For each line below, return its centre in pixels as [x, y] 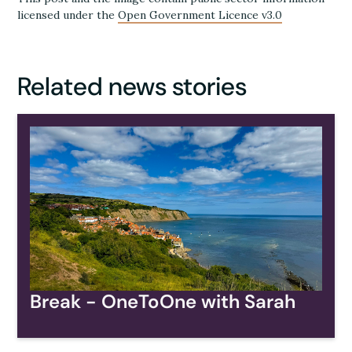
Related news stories [132, 86]
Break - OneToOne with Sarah [163, 301]
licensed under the [68, 15]
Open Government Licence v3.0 [200, 15]
